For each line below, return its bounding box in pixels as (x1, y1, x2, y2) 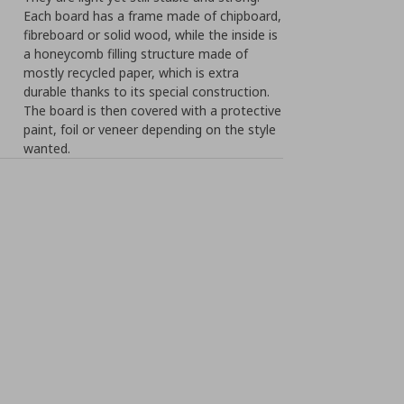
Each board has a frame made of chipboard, (23, 7, 282, 24)
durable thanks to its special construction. (23, 83, 271, 100)
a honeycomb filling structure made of (23, 45, 249, 62)
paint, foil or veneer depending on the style (23, 121, 277, 138)
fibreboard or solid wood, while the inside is (23, 26, 279, 43)
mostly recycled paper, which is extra (23, 64, 240, 81)
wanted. (23, 140, 71, 157)
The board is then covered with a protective (23, 102, 282, 119)
